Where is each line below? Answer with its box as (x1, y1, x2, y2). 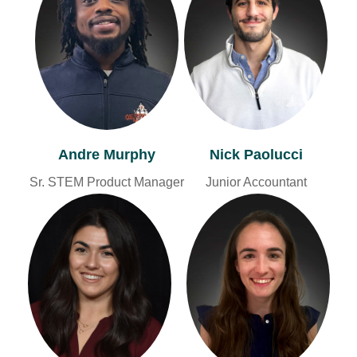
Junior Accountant (205, 175, 307, 190)
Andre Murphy (58, 147, 155, 163)
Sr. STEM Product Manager (29, 175, 184, 190)
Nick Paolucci (209, 147, 303, 163)
